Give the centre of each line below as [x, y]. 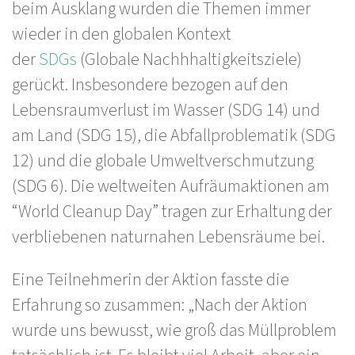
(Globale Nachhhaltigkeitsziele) [189, 59]
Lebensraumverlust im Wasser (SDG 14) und [166, 110]
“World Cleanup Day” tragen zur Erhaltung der [172, 212]
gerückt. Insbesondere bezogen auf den [150, 85]
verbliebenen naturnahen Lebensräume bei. [168, 237]
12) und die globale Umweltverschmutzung [163, 161]
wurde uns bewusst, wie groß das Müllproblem [174, 330]
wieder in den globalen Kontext [122, 34]
